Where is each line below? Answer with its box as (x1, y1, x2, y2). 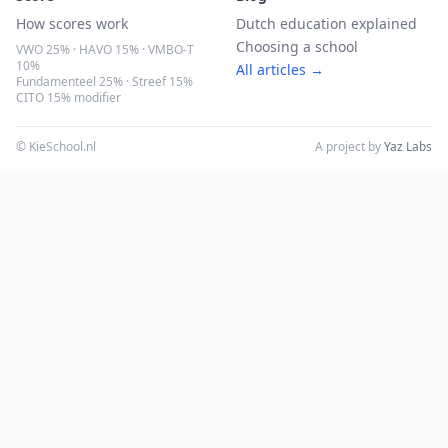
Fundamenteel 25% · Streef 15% (16, 73, 193, 91)
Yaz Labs (384, 138, 432, 156)
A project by (315, 138, 384, 156)
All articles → (236, 60, 324, 80)
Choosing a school (236, 37, 358, 57)
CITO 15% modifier (16, 89, 121, 107)
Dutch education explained (236, 14, 417, 34)
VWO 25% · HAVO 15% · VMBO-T (16, 41, 194, 59)
